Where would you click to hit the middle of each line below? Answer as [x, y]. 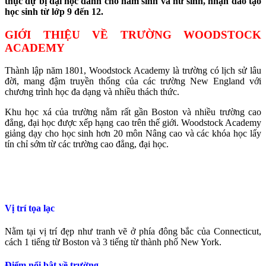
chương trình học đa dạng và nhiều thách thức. [93, 92]
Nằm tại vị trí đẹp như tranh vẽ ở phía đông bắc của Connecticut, [133, 231]
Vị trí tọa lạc [30, 208]
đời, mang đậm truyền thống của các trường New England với [133, 81]
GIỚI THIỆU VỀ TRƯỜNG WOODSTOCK [133, 34]
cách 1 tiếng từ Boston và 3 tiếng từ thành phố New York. [113, 242]
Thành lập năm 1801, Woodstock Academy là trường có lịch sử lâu [133, 71]
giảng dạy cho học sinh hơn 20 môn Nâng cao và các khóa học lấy [133, 134]
